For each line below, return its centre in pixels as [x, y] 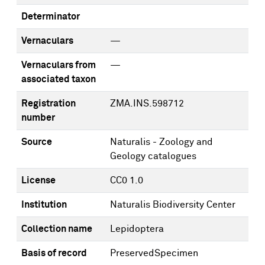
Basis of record [54, 253]
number [38, 118]
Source [37, 142]
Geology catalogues [153, 156]
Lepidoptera [137, 229]
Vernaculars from [59, 65]
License [38, 180]
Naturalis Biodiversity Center [173, 205]
